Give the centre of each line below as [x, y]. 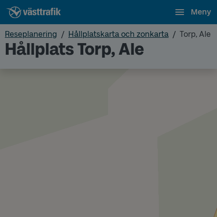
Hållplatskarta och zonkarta [118, 34]
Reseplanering [31, 34]
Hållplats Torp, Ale [74, 49]
